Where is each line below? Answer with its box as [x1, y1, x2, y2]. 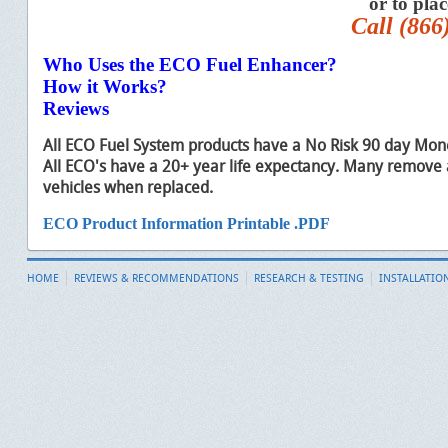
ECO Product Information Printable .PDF [43, 215, 334, 233]
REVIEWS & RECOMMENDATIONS [74, 271, 239, 285]
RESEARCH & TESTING [254, 271, 364, 285]
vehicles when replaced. [43, 178, 213, 198]
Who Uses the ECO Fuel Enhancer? [43, 54, 337, 76]
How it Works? [43, 76, 167, 98]
